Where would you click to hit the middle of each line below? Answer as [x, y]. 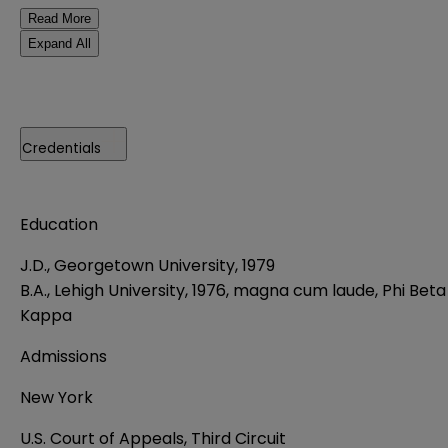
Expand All [59, 43]
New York [56, 397]
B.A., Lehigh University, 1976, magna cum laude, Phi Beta [233, 290]
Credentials [61, 148]
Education [59, 224]
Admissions [63, 356]
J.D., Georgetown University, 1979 [147, 265]
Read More [59, 18]
